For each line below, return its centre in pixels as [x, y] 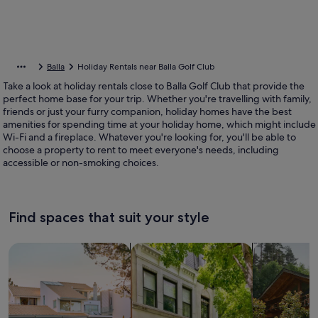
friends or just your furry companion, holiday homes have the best [147, 111]
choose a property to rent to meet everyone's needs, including [141, 150]
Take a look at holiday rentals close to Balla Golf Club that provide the [154, 86]
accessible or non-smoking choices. [81, 163]
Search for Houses [55, 250]
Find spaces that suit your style [109, 217]
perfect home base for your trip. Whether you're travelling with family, [157, 99]
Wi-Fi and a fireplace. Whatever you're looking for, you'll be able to [149, 137]
